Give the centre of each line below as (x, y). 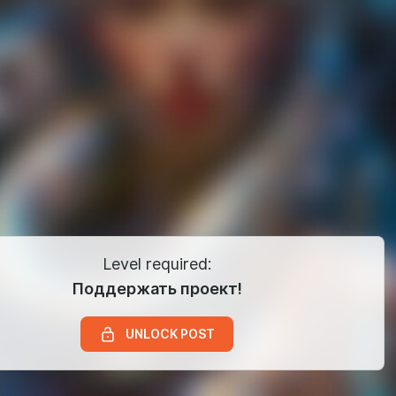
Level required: (156, 264)
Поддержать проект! (156, 288)
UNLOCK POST (170, 334)
